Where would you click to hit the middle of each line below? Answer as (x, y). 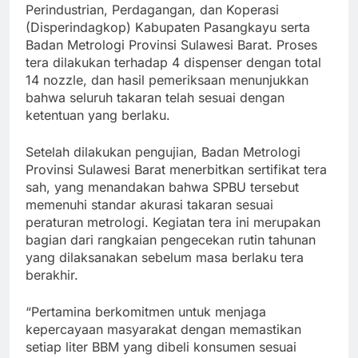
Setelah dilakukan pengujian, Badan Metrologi (163, 152)
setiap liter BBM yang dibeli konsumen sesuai (161, 347)
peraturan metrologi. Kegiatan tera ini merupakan (173, 223)
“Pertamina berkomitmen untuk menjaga (146, 312)
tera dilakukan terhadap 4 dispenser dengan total (173, 63)
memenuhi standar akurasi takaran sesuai (149, 205)
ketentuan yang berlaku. (98, 115)
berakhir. (52, 275)
